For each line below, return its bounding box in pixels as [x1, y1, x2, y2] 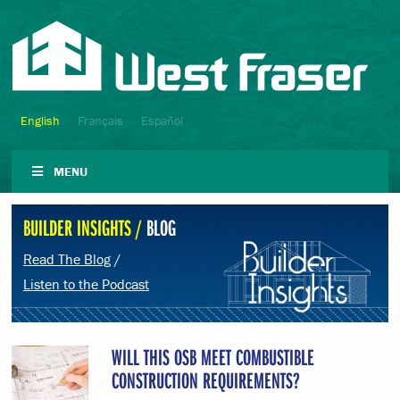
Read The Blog [23, 250, 111, 268]
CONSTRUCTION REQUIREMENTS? [112, 365, 300, 395]
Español [141, 112, 183, 129]
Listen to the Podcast [23, 275, 149, 293]
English [21, 112, 60, 129]
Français [78, 112, 123, 129]
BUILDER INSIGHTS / [23, 212, 146, 242]
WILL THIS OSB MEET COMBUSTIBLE [112, 342, 314, 371]
